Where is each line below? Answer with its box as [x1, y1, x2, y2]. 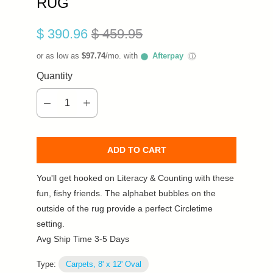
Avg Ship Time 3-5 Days [37, 234, 129, 244]
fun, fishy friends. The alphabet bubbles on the [37, 188, 216, 199]
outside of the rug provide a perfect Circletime [37, 204, 213, 214]
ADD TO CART [107, 145, 166, 155]
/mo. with [105, 51, 140, 61]
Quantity [37, 71, 73, 82]
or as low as [37, 51, 82, 61]
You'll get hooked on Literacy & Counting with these [37, 173, 234, 183]
